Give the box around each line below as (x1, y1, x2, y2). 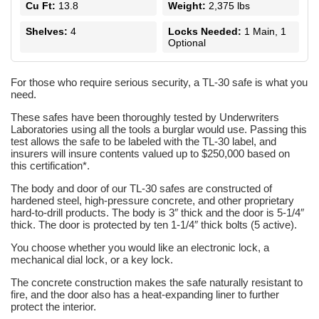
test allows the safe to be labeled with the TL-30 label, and (11, 135, 276, 147)
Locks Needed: (168, 26, 241, 37)
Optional (168, 37, 206, 48)
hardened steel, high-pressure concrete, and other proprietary (11, 194, 294, 206)
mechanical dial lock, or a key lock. (11, 253, 173, 266)
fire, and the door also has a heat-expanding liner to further (11, 288, 279, 300)
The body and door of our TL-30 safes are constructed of (11, 182, 272, 194)
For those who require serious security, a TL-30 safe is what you (11, 76, 308, 88)
